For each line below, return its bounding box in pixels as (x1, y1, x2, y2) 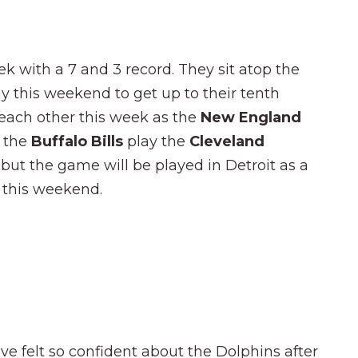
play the (127, 132, 189, 150)
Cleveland (189, 132, 265, 150)
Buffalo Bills (31, 132, 127, 150)
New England (201, 108, 301, 126)
